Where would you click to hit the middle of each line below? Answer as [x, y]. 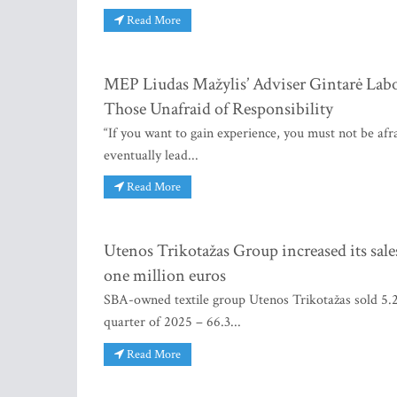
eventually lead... [151, 155]
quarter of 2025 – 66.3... [172, 323]
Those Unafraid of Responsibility [218, 109]
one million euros [165, 276]
